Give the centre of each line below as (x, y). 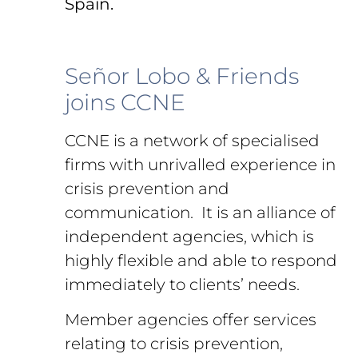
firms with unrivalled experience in (201, 164)
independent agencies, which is (190, 236)
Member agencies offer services (191, 320)
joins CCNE (125, 102)
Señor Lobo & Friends (182, 76)
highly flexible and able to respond (201, 260)
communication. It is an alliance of (201, 212)
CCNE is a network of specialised (193, 140)
